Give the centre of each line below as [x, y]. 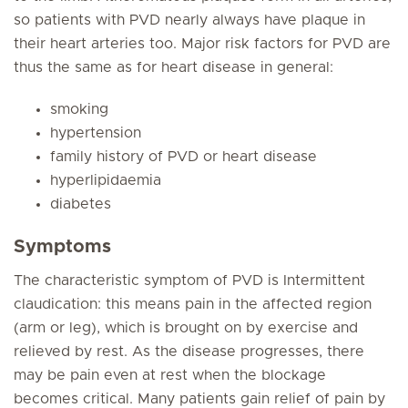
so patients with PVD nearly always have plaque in [189, 20]
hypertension [96, 133]
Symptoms [62, 247]
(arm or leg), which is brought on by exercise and [186, 328]
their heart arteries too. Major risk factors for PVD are [202, 44]
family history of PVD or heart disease [184, 157]
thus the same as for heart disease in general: [173, 67]
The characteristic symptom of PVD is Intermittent [189, 280]
